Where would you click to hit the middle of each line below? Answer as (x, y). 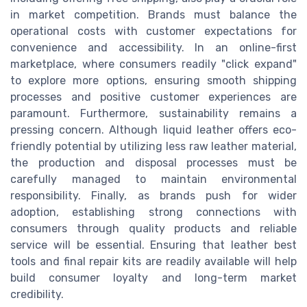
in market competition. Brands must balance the (153, 14)
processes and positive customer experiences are (153, 97)
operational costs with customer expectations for (153, 31)
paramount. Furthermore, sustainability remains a (153, 113)
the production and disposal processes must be (153, 162)
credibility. (37, 294)
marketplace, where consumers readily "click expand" (153, 64)
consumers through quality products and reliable (153, 228)
